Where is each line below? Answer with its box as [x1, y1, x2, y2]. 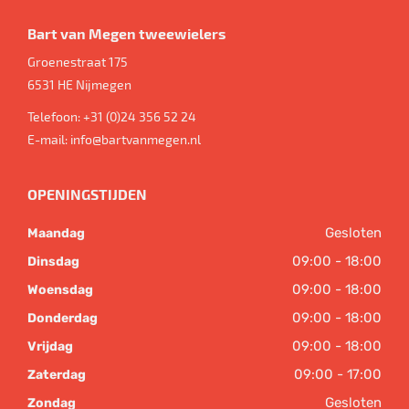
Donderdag [27, 309, 98, 326]
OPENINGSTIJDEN [27, 184, 147, 203]
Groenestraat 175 [27, 53, 128, 69]
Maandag [27, 225, 85, 241]
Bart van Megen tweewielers [27, 24, 225, 42]
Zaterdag [27, 366, 86, 383]
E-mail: [27, 131, 70, 147]
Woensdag [27, 281, 93, 298]
